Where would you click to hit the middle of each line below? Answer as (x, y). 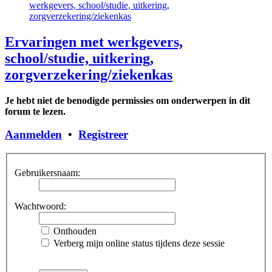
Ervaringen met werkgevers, (94, 42)
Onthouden (74, 231)
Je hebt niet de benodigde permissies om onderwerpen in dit (127, 100)
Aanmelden (33, 135)
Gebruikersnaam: (47, 172)
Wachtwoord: (40, 206)
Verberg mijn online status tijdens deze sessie (138, 243)
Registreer (103, 135)
